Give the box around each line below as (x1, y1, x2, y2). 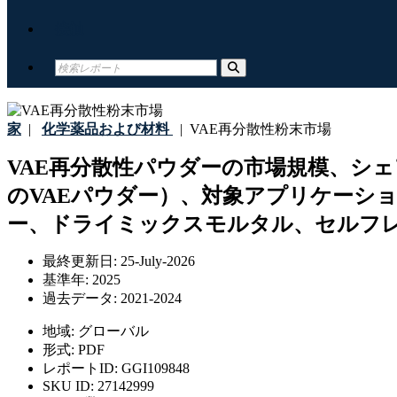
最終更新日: (43, 253, 121, 269)
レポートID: (43, 361, 121, 377)
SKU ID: (43, 378, 97, 394)
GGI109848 (121, 361, 190, 377)
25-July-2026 (121, 253, 195, 269)
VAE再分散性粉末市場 (183, 121, 331, 136)
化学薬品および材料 (42, 121, 169, 136)
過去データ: (43, 291, 121, 307)
